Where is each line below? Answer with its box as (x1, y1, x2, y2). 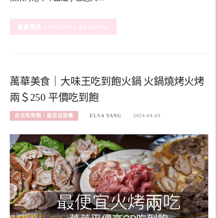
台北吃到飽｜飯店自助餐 (15, 112, 73, 118)
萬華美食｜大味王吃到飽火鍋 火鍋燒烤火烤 (10, 75, 204, 88)
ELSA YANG (90, 112, 122, 118)
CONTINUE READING (43, 24, 109, 30)
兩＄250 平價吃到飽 (10, 91, 99, 104)
